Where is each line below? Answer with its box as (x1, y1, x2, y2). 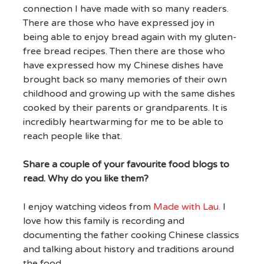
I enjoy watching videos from (22, 201, 153, 213)
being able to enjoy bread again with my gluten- (22, 31, 237, 44)
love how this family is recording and (22, 215, 184, 227)
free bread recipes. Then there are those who (22, 45, 225, 58)
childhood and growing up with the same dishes (22, 88, 235, 100)
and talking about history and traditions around (22, 243, 234, 256)
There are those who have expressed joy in (22, 17, 214, 29)
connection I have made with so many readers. (22, 3, 229, 15)
